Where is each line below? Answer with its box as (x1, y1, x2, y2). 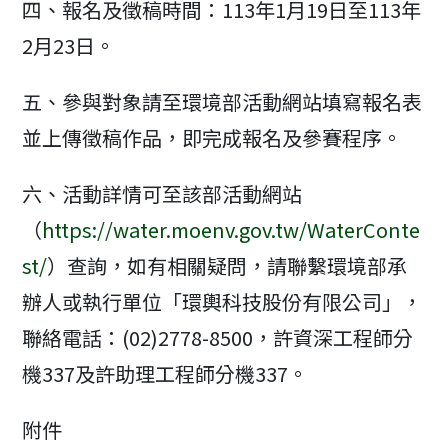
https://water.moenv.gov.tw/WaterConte (42, 215, 421, 244)
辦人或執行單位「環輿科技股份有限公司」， (22, 287, 423, 316)
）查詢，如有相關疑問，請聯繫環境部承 (47, 251, 408, 280)
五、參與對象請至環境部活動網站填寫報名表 (22, 87, 423, 116)
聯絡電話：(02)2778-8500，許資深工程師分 (22, 323, 414, 352)
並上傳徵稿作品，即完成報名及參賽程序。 (22, 123, 403, 152)
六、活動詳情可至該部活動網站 (22, 179, 303, 208)
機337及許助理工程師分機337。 (22, 359, 309, 388)
